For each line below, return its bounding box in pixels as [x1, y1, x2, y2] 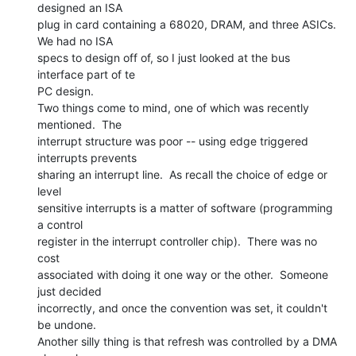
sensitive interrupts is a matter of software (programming [37, 200, 333, 215]
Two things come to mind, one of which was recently [37, 100, 309, 114]
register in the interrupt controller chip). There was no [37, 234, 317, 248]
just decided [37, 284, 102, 298]
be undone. [37, 317, 96, 331]
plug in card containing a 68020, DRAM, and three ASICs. [37, 17, 336, 31]
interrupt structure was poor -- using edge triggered [37, 133, 308, 148]
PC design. [37, 83, 94, 98]
